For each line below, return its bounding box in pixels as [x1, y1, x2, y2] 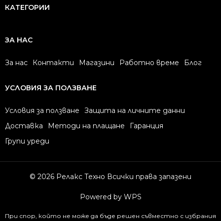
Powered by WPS [79, 192, 142, 201]
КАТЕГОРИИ [5, 2, 50, 12]
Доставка [5, 121, 43, 130]
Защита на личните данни [84, 106, 185, 115]
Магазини [79, 58, 114, 67]
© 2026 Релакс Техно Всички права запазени [30, 172, 191, 181]
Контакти [33, 58, 74, 67]
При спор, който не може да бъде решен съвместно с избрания [5, 212, 216, 220]
